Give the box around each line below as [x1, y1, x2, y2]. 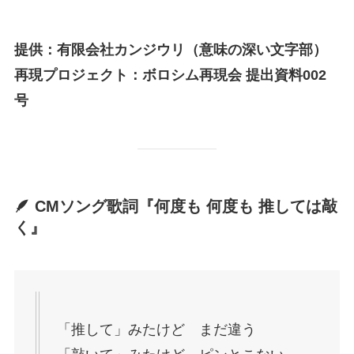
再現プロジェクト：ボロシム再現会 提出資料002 [13, 67, 326, 84]
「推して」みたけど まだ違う [56, 321, 256, 337]
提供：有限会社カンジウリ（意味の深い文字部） [13, 42, 327, 58]
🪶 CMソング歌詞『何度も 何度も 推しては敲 [13, 198, 337, 216]
